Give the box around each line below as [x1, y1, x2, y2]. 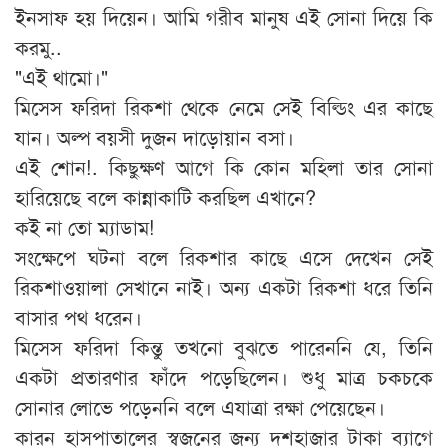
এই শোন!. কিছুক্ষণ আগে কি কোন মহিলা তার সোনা [15, 152, 433, 182]
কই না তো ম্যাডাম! [15, 212, 155, 242]
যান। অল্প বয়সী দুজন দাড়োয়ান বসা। [15, 122, 294, 152]
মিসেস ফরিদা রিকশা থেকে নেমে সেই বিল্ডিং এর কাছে [15, 92, 433, 122]
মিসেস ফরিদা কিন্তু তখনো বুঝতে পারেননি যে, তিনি [15, 332, 433, 362]
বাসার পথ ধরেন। [15, 302, 142, 332]
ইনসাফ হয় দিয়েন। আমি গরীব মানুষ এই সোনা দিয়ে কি [15, 2, 433, 32]
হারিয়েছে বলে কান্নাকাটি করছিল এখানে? [15, 182, 316, 212]
